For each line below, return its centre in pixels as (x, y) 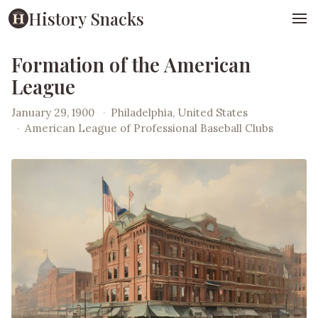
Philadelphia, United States (180, 112)
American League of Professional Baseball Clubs (149, 128)
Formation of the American (131, 65)
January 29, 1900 (53, 112)
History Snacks (86, 18)
